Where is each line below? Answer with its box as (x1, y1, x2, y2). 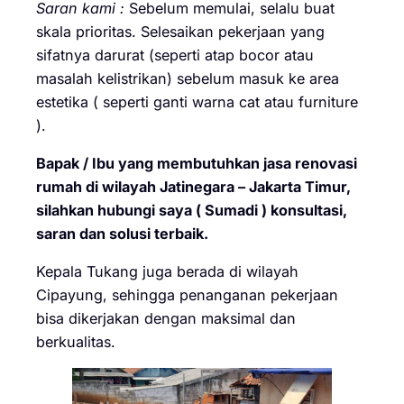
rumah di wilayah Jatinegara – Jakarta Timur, (36, 177, 351, 196)
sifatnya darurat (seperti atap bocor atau (36, 45, 314, 64)
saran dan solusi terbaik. (36, 224, 208, 243)
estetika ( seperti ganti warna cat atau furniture (36, 92, 358, 111)
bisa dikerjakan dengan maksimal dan (36, 309, 296, 328)
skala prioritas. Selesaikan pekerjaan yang (36, 22, 325, 41)
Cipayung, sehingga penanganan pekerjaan (36, 286, 338, 305)
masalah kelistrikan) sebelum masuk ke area (36, 69, 339, 87)
